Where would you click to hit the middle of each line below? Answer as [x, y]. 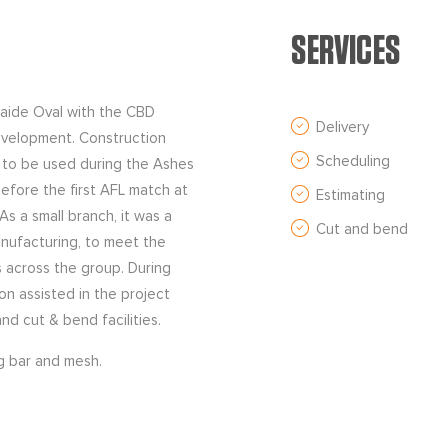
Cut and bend [362, 229]
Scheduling [353, 161]
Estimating [351, 195]
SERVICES [346, 51]
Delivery [343, 127]
